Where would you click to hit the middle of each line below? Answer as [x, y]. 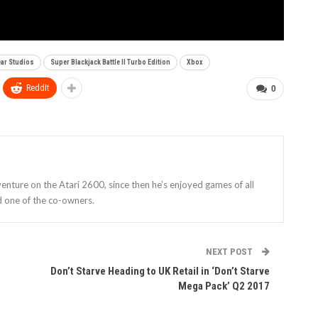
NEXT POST [231, 251]
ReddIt [38, 88]
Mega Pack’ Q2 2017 [224, 286]
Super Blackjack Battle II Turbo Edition [110, 62]
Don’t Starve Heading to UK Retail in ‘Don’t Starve [160, 271]
